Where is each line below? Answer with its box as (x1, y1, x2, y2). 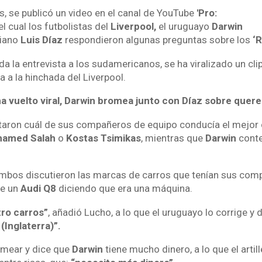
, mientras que (140, 132, 203, 144)
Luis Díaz (20, 34, 63, 46)
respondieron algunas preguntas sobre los (62, 34, 253, 46)
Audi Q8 (20, 182, 56, 195)
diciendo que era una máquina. (56, 182, 192, 195)
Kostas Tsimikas (65, 132, 141, 144)
